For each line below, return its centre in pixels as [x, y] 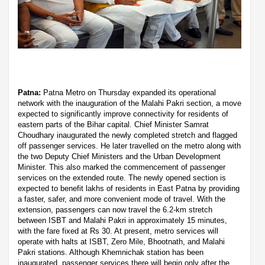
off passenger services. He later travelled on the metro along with [129, 146]
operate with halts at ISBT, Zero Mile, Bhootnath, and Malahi [121, 242]
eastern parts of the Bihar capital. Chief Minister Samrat [113, 125]
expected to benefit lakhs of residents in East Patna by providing [129, 189]
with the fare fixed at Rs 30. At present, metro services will [118, 231]
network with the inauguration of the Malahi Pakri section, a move [130, 104]
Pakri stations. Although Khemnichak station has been [111, 253]
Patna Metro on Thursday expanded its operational [128, 93]
